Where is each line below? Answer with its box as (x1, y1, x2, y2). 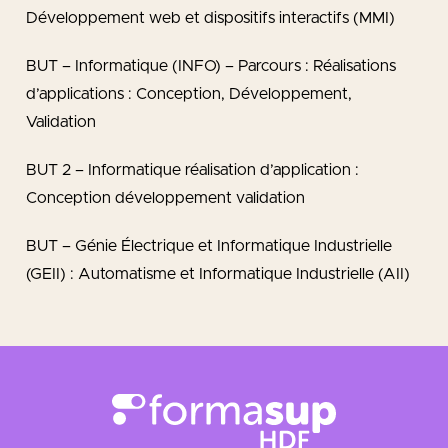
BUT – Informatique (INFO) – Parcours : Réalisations (26, 57, 396, 74)
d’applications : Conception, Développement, (26, 85, 352, 102)
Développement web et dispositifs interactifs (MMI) (26, 9, 395, 26)
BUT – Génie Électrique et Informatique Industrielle (26, 237, 392, 254)
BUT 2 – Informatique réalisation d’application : (26, 161, 359, 178)
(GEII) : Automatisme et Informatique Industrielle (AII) (26, 265, 410, 282)
